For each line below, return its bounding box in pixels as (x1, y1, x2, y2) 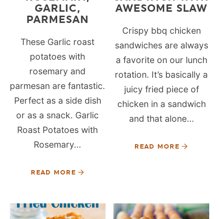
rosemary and (29, 66, 86, 77)
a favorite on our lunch (115, 55, 207, 66)
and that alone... (129, 113, 194, 124)
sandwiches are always (114, 40, 208, 51)
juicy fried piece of (124, 84, 199, 95)
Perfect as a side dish (14, 95, 101, 106)
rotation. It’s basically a (115, 69, 208, 80)
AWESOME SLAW (115, 2, 208, 15)
